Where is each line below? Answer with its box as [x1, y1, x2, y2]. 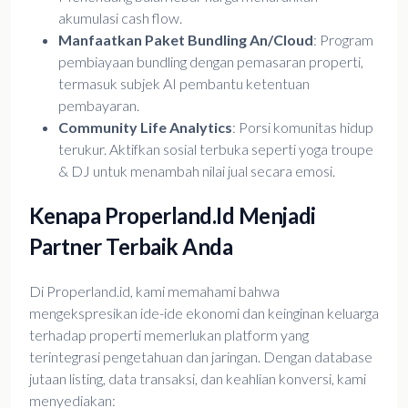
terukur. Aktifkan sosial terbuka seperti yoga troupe [58, 140, 373, 158]
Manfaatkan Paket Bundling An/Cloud [58, 31, 313, 48]
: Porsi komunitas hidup [232, 118, 373, 136]
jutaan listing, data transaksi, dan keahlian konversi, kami [29, 370, 366, 387]
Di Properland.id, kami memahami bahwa [29, 282, 280, 300]
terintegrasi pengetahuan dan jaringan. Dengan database [29, 348, 372, 365]
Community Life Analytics [58, 118, 232, 136]
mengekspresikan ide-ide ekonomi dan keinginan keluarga [29, 304, 379, 321]
